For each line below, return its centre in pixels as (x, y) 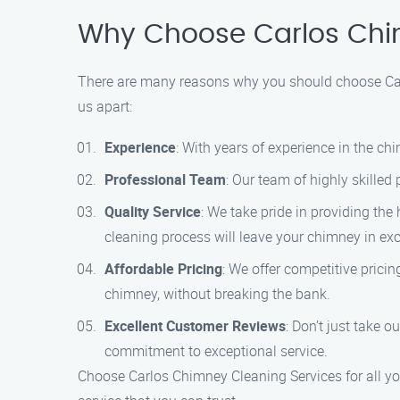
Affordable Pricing (163, 269)
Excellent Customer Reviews (195, 326)
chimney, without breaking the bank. (217, 294)
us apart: (105, 106)
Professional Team (165, 179)
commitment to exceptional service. (216, 351)
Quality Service (153, 212)
